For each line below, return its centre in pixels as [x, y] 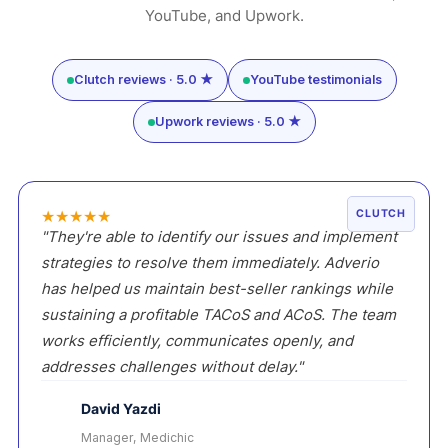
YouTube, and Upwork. [224, 16]
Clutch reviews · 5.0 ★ [143, 80]
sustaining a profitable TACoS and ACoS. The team [218, 315]
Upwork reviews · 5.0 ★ [227, 122]
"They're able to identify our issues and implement [219, 237]
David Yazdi [121, 409]
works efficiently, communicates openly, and [197, 341]
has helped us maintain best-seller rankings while [217, 289]
